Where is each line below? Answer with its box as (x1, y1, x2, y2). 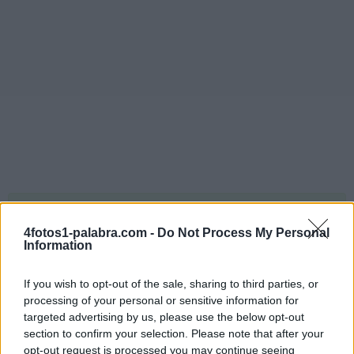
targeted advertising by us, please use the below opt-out (24, 311, 304, 323)
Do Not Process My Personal (157, 226, 330, 239)
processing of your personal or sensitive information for (24, 294, 299, 307)
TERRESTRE (98, 211, 184, 228)
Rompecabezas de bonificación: (8, 261, 267, 281)
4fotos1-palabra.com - (24, 226, 157, 239)
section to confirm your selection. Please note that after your (24, 327, 324, 340)
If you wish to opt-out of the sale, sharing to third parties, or (24, 277, 318, 290)
